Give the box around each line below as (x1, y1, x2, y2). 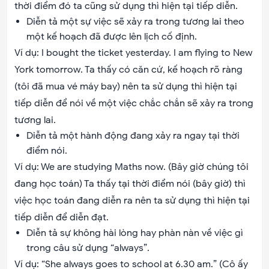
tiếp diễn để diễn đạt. (14, 211, 109, 223)
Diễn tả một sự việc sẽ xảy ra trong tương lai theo (26, 16, 244, 28)
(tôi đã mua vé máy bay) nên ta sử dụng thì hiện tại (14, 80, 237, 92)
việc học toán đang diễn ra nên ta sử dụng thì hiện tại (14, 195, 250, 207)
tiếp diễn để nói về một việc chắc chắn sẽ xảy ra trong (14, 97, 253, 109)
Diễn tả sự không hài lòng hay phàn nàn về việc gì (26, 227, 243, 239)
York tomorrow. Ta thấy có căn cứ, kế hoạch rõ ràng (14, 64, 243, 76)
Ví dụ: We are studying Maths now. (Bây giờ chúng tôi (14, 161, 249, 173)
